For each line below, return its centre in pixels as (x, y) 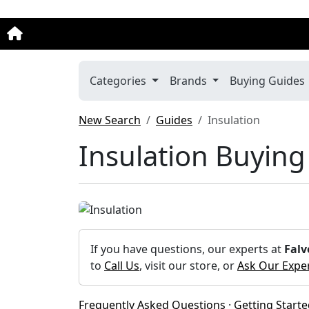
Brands (189, 80)
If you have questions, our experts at (187, 249)
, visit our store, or (188, 266)
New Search (110, 120)
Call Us (122, 266)
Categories (119, 80)
